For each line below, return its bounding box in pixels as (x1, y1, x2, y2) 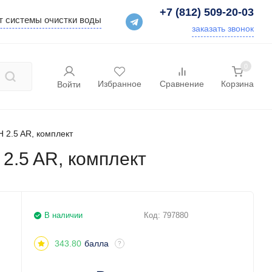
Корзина (221, 78, 254, 89)
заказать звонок (192, 24, 254, 33)
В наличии (44, 211, 83, 220)
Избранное (98, 78, 141, 89)
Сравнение (160, 78, 204, 89)
